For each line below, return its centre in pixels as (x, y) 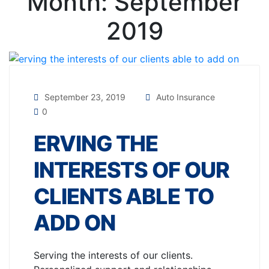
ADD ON (74, 222)
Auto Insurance (186, 97)
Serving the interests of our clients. (113, 255)
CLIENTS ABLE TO (124, 196)
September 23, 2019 (84, 97)
